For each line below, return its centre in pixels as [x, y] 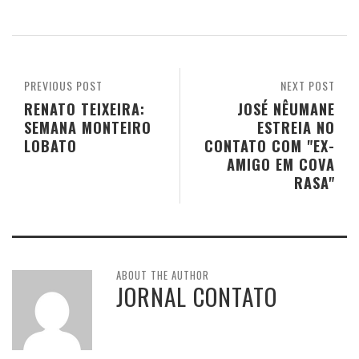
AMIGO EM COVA [281, 163]
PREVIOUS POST [63, 85]
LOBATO [50, 145]
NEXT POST [308, 85]
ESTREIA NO [296, 127]
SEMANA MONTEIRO [88, 127]
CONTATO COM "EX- [270, 145]
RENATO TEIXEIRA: [85, 108]
